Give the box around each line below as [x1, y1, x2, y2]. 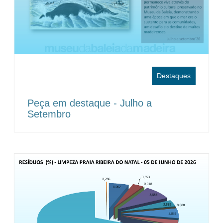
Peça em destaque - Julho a [27, 98, 152, 109]
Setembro [27, 109, 71, 120]
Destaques [156, 72, 191, 80]
